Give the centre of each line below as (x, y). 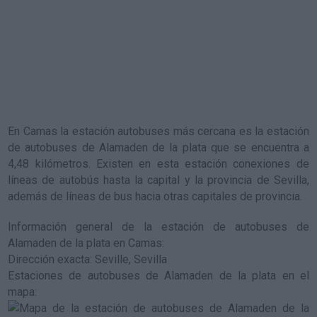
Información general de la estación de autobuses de (158, 227)
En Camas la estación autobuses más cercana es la (137, 131)
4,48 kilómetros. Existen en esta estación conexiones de (158, 164)
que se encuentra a (258, 148)
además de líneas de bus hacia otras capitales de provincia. (155, 196)
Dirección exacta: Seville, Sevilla (88, 259)
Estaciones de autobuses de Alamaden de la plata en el (158, 276)
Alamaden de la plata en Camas (85, 243)
